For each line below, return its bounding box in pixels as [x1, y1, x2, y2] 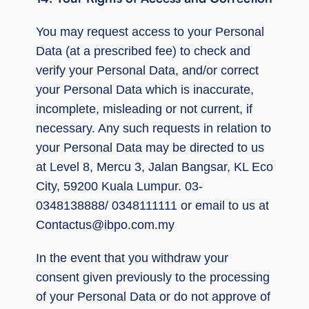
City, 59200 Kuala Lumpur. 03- [36, 179, 203, 193]
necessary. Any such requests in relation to [36, 121, 271, 135]
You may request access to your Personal [36, 24, 264, 39]
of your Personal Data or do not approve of [36, 289, 270, 303]
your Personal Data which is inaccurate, [36, 82, 254, 97]
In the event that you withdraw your [36, 250, 228, 265]
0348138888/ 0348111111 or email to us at [36, 198, 269, 212]
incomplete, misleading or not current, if [36, 101, 252, 116]
